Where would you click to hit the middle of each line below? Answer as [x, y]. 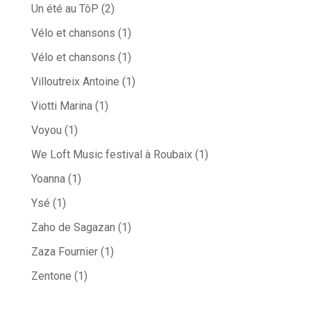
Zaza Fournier [64, 252]
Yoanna [48, 179]
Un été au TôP [65, 9]
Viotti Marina [61, 106]
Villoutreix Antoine [75, 82]
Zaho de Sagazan [73, 228]
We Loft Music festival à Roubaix [111, 155]
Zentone [51, 276]
